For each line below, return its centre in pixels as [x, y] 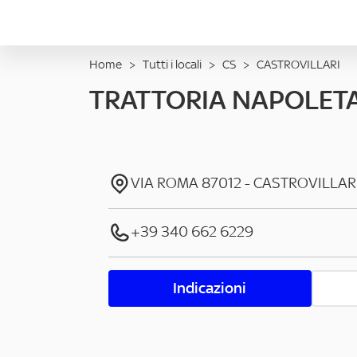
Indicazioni [210, 288]
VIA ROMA [165, 183]
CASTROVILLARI [298, 64]
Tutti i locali [172, 64]
